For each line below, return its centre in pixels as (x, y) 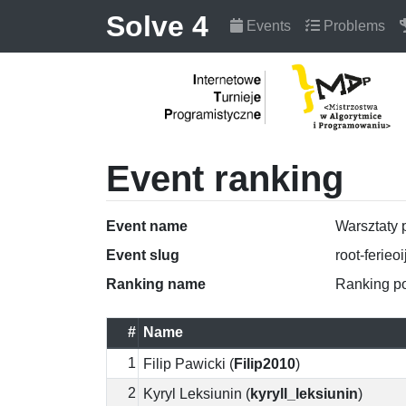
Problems (353, 26)
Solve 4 (157, 26)
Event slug (143, 255)
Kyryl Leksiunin (193, 393)
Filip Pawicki (184, 363)
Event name (147, 226)
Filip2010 (265, 363)
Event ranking (225, 178)
